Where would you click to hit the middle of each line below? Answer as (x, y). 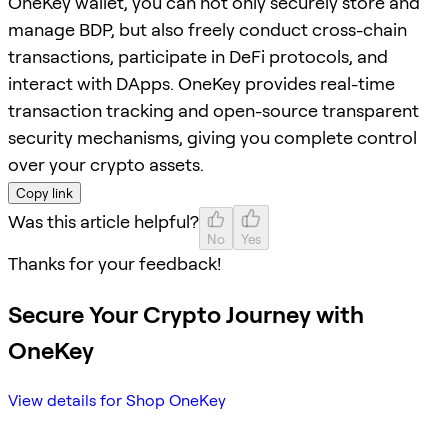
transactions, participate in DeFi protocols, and (198, 57)
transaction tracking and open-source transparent (213, 111)
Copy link (44, 193)
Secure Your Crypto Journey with (186, 314)
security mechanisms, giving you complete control (212, 138)
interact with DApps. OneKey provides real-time (201, 84)
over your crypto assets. (106, 165)
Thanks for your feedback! (114, 264)
